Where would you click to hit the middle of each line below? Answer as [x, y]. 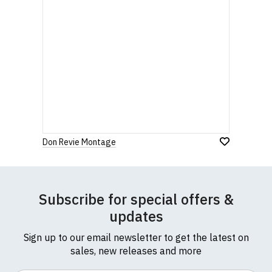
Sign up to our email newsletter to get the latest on [136, 237]
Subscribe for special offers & [136, 199]
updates [136, 216]
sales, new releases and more [136, 251]
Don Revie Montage [79, 142]
